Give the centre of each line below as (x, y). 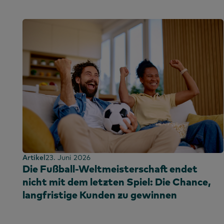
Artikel (34, 158)
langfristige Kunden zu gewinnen (100, 195)
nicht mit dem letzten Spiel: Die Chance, (117, 182)
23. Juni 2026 (68, 158)
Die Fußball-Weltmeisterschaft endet (110, 169)
